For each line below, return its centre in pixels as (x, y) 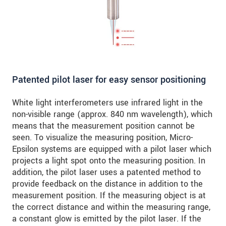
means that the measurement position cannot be (103, 126)
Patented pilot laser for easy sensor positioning (109, 80)
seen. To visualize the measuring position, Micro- (102, 138)
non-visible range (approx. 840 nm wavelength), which (112, 115)
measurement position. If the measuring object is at (109, 196)
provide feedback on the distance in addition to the (107, 184)
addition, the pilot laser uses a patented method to (106, 173)
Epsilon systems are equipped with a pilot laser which (112, 149)
